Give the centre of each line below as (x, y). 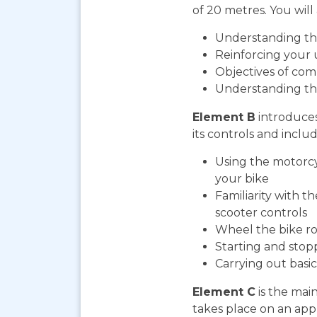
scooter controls (261, 213)
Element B (224, 117)
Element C (224, 292)
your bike (242, 179)
